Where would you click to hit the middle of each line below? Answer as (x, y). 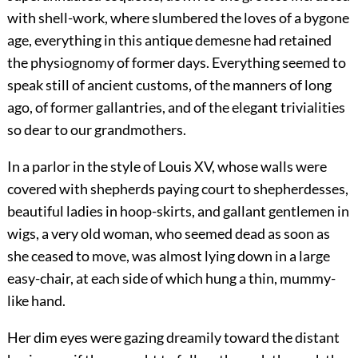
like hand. (36, 301)
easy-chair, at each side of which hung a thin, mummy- (171, 278)
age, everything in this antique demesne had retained (169, 40)
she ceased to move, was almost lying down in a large (168, 256)
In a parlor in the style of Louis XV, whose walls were (167, 167)
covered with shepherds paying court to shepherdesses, (177, 189)
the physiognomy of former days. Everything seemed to (176, 63)
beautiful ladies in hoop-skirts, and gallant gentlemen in (178, 211)
